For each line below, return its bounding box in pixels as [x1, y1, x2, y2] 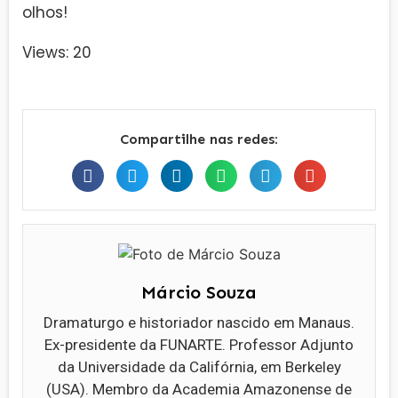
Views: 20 [22, 41, 92, 63]
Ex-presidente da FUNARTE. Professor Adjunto [44, 336, 354, 354]
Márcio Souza [141, 282, 257, 304]
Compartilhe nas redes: [120, 131, 278, 148]
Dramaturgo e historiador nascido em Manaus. [44, 314, 354, 332]
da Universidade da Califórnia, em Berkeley [57, 358, 341, 377]
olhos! [22, 2, 68, 24]
